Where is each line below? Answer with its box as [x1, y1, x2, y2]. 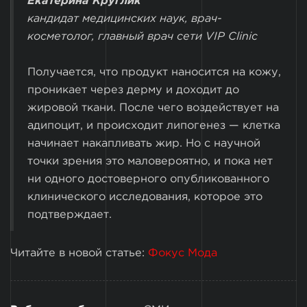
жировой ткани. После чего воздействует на [27, 102, 279, 113]
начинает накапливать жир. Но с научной [27, 138, 260, 149]
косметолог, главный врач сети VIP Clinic [27, 32, 258, 42]
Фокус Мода [148, 247, 217, 258]
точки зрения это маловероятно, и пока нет [27, 156, 273, 167]
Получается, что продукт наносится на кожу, [27, 66, 281, 77]
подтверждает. [27, 209, 112, 220]
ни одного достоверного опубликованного [27, 173, 269, 184]
